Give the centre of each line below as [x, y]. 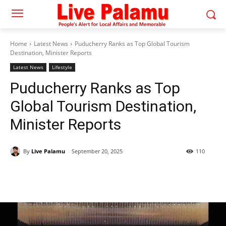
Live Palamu [48, 151]
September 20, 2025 [97, 151]
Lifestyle [62, 67]
